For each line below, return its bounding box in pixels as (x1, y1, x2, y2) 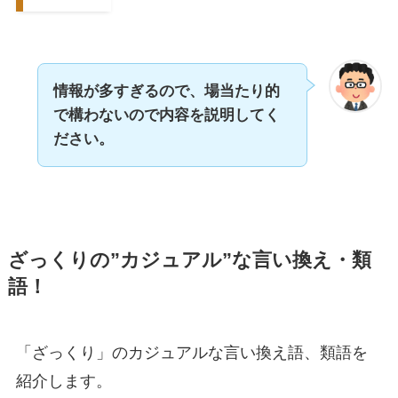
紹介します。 (15, 372, 112, 391)
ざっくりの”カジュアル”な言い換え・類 (7, 250, 371, 272)
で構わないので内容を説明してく (52, 107, 280, 124)
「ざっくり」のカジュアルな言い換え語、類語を (15, 344, 368, 362)
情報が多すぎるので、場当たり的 (52, 83, 280, 100)
